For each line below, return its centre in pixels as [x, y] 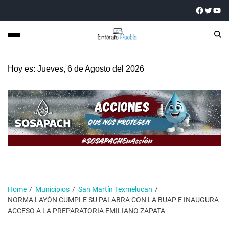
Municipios [52, 189]
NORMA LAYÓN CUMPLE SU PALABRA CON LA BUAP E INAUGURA [113, 200]
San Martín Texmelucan [115, 189]
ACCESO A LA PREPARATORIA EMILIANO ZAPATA [86, 210]
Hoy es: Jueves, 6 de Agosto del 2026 [76, 68]
